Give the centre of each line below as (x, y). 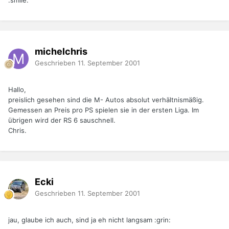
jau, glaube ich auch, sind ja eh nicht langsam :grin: (89, 220)
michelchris (61, 51)
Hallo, (17, 90)
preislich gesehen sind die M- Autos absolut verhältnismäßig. (106, 100)
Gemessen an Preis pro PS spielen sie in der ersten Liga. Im (104, 110)
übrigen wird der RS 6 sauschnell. (62, 120)
